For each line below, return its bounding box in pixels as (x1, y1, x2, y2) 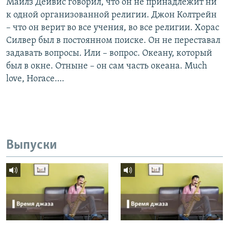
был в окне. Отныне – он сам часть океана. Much (6, 61, 207, 72)
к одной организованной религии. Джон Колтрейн (6, 10, 217, 20)
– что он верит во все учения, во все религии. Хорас (6, 23, 219, 33)
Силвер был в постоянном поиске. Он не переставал (6, 36, 220, 46)
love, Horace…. (6, 74, 64, 84)
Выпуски (6, 139, 57, 153)
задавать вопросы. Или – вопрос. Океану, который (6, 49, 212, 59)
